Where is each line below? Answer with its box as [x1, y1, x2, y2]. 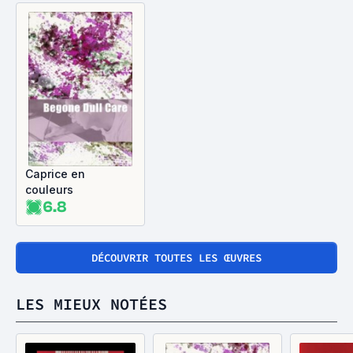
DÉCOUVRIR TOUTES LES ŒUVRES [91, 251, 262, 265]
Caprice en [25, 167, 85, 180]
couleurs [25, 183, 73, 196]
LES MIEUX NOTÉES [16, 294, 167, 314]
